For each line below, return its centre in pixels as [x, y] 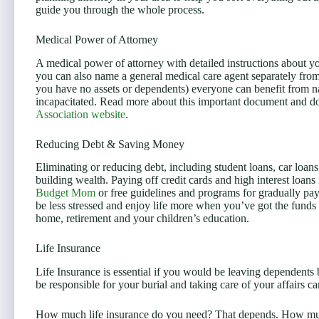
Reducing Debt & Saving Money [110, 144]
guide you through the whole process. [120, 9]
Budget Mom [66, 193]
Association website [80, 114]
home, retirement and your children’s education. [142, 219]
